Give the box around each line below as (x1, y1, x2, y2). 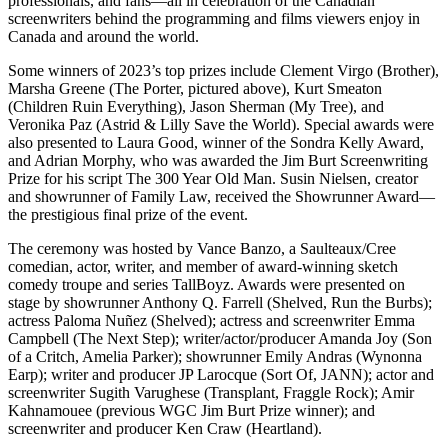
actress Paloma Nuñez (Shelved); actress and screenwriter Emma (8, 311, 415, 329)
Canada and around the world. (8, 27, 199, 45)
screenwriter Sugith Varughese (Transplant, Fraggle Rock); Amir (8, 383, 414, 401)
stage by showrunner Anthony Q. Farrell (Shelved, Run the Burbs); (8, 293, 432, 311)
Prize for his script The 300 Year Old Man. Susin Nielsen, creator (8, 169, 418, 187)
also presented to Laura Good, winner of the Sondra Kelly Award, (8, 133, 424, 151)
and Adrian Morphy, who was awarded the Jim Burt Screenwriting (8, 151, 428, 169)
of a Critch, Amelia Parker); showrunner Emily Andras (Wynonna (8, 347, 422, 365)
